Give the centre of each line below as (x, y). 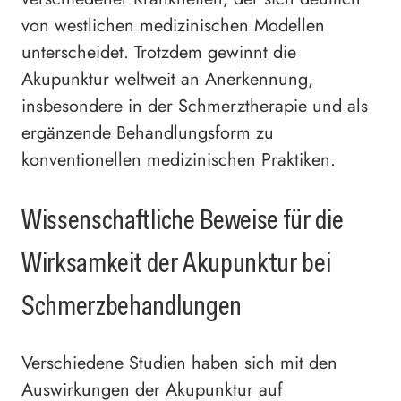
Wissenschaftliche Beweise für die (183, 219)
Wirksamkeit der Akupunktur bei (176, 262)
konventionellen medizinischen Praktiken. (179, 160)
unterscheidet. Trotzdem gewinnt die (159, 53)
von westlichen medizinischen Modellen (173, 26)
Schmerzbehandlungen (132, 305)
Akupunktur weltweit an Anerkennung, (167, 80)
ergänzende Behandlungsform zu (148, 133)
